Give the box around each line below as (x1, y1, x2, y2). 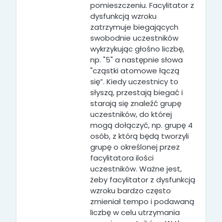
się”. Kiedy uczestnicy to (90, 76, 178, 87)
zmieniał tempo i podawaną (90, 196, 194, 207)
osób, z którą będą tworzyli (90, 131, 189, 141)
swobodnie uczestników (90, 33, 178, 43)
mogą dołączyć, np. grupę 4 (90, 120, 193, 130)
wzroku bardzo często (90, 185, 171, 196)
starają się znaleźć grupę (90, 98, 181, 109)
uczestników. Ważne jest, (90, 164, 182, 174)
